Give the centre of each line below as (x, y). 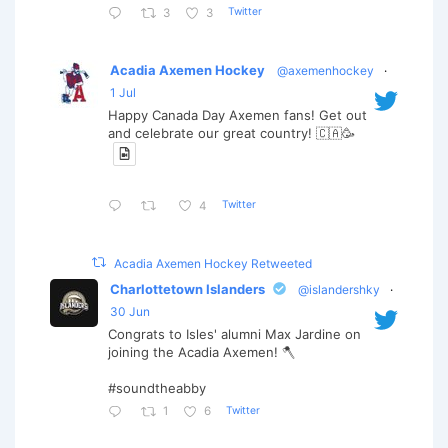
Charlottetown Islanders (187, 288)
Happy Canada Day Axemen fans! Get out (237, 115)
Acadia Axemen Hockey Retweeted (213, 263)
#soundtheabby (157, 387)
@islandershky (339, 289)
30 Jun (130, 311)
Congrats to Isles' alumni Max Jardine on (234, 333)
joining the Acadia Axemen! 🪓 (201, 351)
